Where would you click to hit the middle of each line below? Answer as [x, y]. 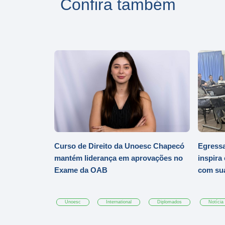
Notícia [216, 202]
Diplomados [169, 202]
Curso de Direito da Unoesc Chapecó [119, 146]
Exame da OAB [81, 170]
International [119, 202]
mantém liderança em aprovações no [119, 158]
